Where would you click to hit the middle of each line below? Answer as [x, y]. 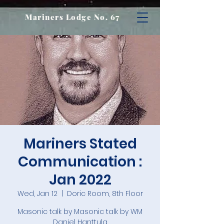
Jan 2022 [80, 180]
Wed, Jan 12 [37, 193]
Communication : [80, 162]
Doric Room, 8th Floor [105, 193]
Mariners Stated [80, 144]
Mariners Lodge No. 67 [72, 17]
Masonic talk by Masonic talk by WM [80, 211]
